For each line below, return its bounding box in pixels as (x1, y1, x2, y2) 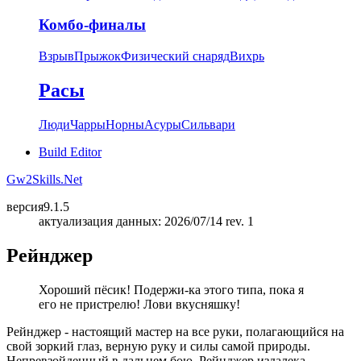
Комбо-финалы (39, 16, 146, 34)
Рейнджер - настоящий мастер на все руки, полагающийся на (6, 324, 344, 338)
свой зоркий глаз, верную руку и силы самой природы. (6, 338, 310, 353)
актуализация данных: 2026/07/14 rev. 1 (39, 214, 254, 228)
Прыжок (74, 49, 121, 63)
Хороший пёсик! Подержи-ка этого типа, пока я (39, 282, 304, 297)
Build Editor (39, 144, 102, 159)
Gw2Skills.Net (6, 172, 82, 186)
